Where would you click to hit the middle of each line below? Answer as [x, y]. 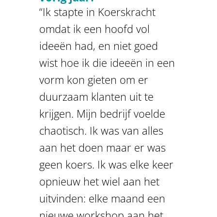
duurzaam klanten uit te [96, 96]
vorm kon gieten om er [93, 79]
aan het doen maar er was [102, 147]
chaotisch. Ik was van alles [101, 130]
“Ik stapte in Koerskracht [97, 11]
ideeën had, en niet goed [98, 45]
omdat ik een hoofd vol [94, 28]
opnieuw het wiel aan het [99, 181]
